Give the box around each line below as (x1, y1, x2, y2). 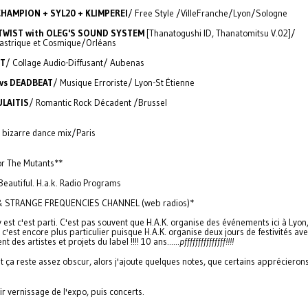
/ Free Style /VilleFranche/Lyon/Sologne (128, 8, 287, 19)
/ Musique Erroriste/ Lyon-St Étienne (53, 77, 195, 89)
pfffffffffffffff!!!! (179, 236, 234, 247)
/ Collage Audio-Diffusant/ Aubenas (5, 57, 144, 69)
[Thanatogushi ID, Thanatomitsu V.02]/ (144, 27, 296, 39)
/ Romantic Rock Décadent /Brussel (29, 97, 167, 109)
